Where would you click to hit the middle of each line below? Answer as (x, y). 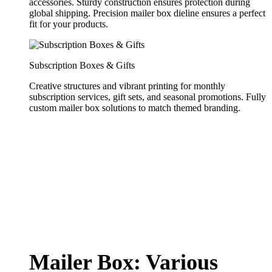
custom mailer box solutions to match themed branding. (135, 108)
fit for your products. (69, 24)
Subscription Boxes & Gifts (82, 66)
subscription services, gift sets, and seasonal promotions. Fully (148, 97)
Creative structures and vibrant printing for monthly (127, 86)
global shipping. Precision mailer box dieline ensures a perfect (147, 13)
